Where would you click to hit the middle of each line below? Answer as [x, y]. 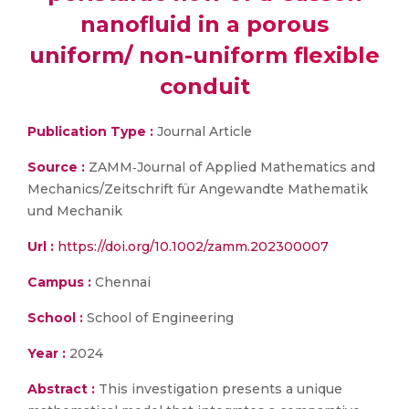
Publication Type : [90, 131]
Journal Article [203, 131]
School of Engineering [158, 318]
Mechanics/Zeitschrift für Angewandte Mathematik [198, 189]
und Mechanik [75, 211]
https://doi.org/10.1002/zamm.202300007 [193, 246]
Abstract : [63, 389]
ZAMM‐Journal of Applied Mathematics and [230, 167]
